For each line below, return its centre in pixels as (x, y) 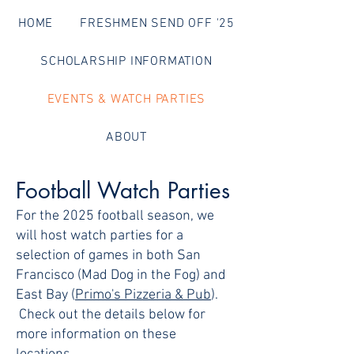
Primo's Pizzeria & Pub (143, 295)
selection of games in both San (108, 256)
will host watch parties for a (100, 236)
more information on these (96, 335)
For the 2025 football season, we (115, 216)
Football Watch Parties (123, 190)
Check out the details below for (111, 315)
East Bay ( (45, 295)
